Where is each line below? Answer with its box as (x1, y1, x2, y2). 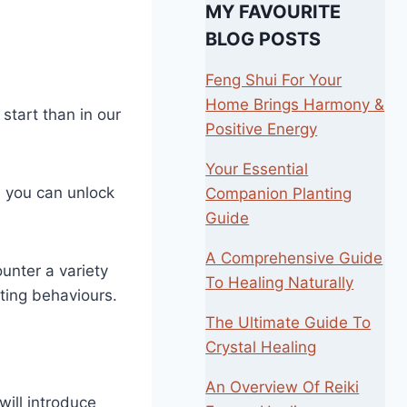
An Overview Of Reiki (205, 378, 360, 397)
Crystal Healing (205, 338, 317, 357)
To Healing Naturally (205, 273, 354, 293)
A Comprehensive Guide (205, 249, 383, 268)
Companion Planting (205, 184, 352, 203)
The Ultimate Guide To (205, 313, 372, 333)
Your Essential (205, 160, 309, 179)
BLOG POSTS (205, 28, 322, 51)
